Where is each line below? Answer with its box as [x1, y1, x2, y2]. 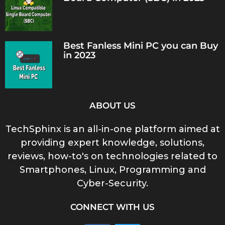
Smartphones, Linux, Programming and [19, 164, 206, 175]
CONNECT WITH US [70, 202, 155, 212]
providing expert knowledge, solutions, [21, 137, 204, 148]
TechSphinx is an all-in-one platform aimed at [5, 123, 220, 135]
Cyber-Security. [77, 177, 148, 189]
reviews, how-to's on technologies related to [8, 150, 217, 162]
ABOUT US [89, 100, 136, 110]
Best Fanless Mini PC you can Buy [63, 40, 218, 52]
